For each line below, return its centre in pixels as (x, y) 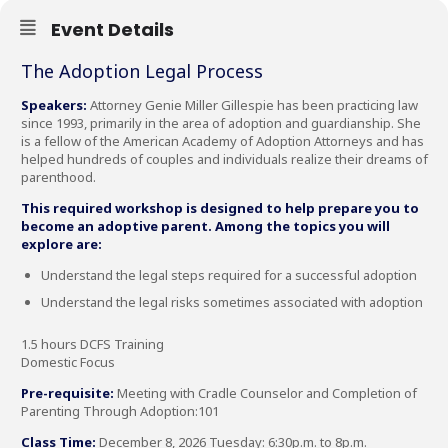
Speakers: (54, 104)
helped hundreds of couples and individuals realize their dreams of (224, 158)
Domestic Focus (68, 361)
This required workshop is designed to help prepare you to (220, 207)
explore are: (61, 243)
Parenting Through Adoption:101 (120, 410)
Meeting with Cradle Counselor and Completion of (265, 392)
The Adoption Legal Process (142, 70)
